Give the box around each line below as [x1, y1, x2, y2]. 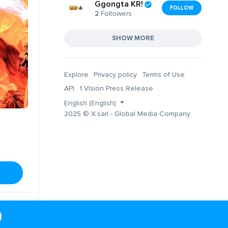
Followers [99, 9, 132, 18]
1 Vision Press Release [79, 83, 153, 93]
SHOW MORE [111, 34, 154, 42]
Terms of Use [142, 70, 185, 79]
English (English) [64, 98, 118, 107]
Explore [64, 70, 89, 79]
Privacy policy [94, 70, 137, 79]
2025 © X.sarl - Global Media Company [64, 109, 190, 118]
